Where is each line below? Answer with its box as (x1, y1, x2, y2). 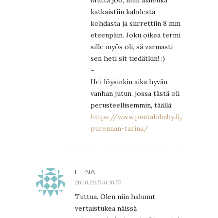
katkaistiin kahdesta (91, 7, 155, 16)
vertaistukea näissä (75, 203, 137, 213)
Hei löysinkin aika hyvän (91, 77, 167, 86)
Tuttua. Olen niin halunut (75, 192, 155, 201)
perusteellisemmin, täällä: (91, 100, 173, 109)
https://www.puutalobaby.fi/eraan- (91, 112, 205, 121)
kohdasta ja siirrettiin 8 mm (91, 18, 181, 28)
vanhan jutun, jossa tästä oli (91, 89, 180, 98)
